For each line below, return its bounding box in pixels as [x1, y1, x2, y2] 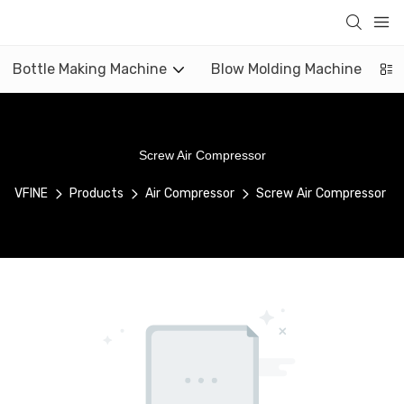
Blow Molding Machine [211, 60, 362, 78]
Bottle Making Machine [13, 60, 167, 78]
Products [69, 186, 124, 202]
